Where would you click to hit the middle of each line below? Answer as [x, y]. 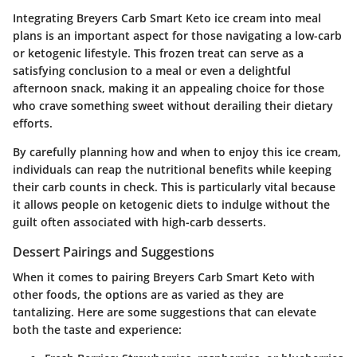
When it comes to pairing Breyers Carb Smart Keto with [164, 277]
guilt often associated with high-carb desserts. [139, 222]
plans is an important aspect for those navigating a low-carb [177, 35]
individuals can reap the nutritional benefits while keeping [172, 169]
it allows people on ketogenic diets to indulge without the [171, 204]
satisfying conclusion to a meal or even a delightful [152, 70]
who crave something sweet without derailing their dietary [173, 105]
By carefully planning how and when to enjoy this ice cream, [177, 151]
